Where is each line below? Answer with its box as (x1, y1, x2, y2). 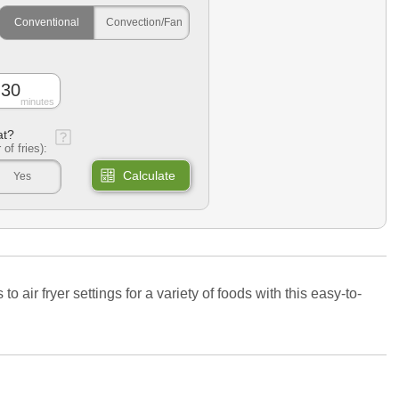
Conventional (13, 15, 79, 28)
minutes (20, 95, 54, 107)
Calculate (123, 167, 175, 183)
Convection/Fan (106, 15, 183, 28)
